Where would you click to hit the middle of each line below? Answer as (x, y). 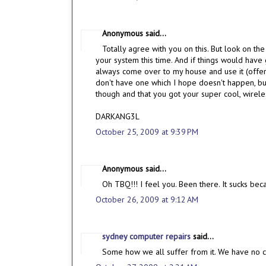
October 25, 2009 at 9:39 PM (147, 132)
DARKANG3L (118, 117)
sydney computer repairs (148, 237)
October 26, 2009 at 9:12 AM (147, 200)
